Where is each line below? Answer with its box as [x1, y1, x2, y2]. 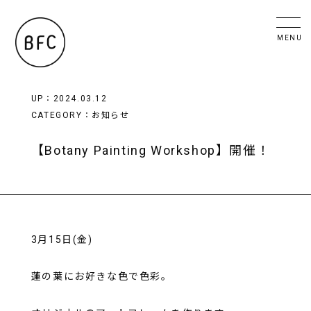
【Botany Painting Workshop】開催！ [31, 143, 271, 158]
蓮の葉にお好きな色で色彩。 [31, 271, 172, 282]
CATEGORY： [31, 110, 92, 120]
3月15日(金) [31, 234, 93, 245]
